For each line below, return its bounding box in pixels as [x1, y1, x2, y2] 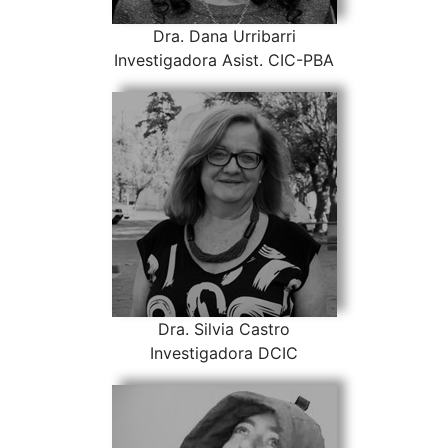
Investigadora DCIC [150, 343, 298, 364]
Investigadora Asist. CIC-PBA [114, 50, 334, 71]
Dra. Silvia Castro [158, 319, 290, 340]
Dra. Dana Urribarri [152, 26, 296, 47]
